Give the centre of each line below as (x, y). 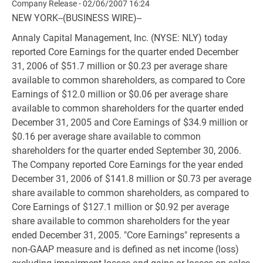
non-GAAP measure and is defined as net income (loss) (125, 249)
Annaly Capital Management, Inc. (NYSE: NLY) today (120, 38)
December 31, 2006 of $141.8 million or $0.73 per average (131, 179)
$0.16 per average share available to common (106, 136)
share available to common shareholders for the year (121, 221)
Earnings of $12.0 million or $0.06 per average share (120, 94)
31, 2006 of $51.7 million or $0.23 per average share (119, 66)
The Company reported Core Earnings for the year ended (127, 165)
